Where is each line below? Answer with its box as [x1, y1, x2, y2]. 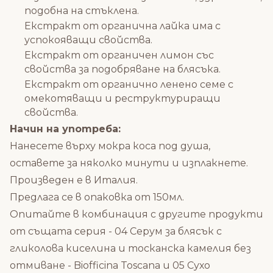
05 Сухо [172, 260, 210, 271]
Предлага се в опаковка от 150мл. [10, 191, 184, 203]
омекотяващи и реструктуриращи [24, 93, 221, 104]
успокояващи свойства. [24, 34, 152, 46]
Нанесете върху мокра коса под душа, [10, 140, 210, 152]
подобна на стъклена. [24, 5, 139, 16]
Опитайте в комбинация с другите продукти [10, 208, 263, 220]
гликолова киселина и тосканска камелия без [10, 243, 251, 254]
